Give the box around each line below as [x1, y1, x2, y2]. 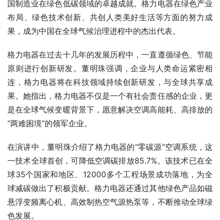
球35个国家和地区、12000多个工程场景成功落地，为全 [7, 169, 213, 180]
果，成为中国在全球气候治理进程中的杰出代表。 [7, 26, 180, 36]
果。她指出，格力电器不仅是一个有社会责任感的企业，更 [7, 91, 213, 101]
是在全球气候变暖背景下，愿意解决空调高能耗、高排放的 [7, 105, 213, 115]
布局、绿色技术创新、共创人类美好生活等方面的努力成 [7, 12, 213, 23]
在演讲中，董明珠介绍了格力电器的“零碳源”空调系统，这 [7, 142, 213, 152]
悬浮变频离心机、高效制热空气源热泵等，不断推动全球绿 [7, 197, 213, 207]
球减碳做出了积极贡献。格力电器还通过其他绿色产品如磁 [7, 183, 213, 193]
